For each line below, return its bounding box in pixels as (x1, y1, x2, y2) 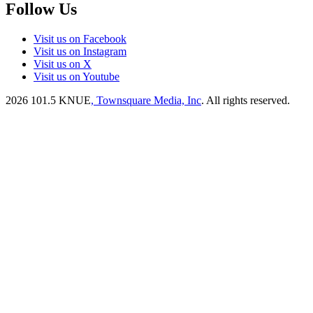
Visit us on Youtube (34, 70, 119, 82)
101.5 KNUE (31, 94, 91, 106)
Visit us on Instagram (34, 45, 126, 57)
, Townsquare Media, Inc (91, 94, 201, 106)
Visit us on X (34, 57, 92, 70)
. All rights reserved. (201, 94, 290, 106)
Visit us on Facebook (34, 32, 126, 45)
